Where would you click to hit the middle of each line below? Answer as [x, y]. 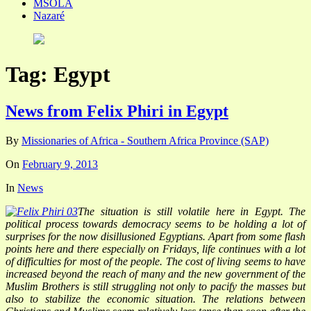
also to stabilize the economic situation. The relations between [155, 299]
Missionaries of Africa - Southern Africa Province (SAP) [145, 141]
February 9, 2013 [60, 165]
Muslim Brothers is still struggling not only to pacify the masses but [155, 287]
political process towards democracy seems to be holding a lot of [155, 224]
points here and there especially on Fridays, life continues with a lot [155, 249]
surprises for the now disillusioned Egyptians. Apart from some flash [155, 237]
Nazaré [49, 15]
